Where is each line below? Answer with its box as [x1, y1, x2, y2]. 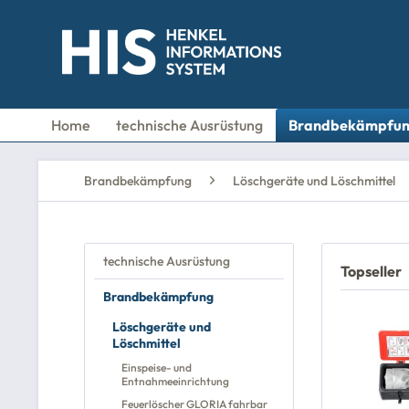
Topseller [341, 262, 402, 280]
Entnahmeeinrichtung [121, 374, 229, 388]
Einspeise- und [121, 361, 192, 374]
